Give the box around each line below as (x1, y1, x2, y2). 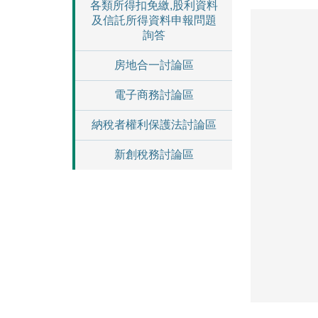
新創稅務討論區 (114, 148, 194, 160)
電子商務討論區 (114, 89, 194, 101)
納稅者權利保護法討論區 (91, 119, 216, 131)
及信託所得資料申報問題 (91, 14, 216, 26)
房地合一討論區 (114, 59, 194, 71)
